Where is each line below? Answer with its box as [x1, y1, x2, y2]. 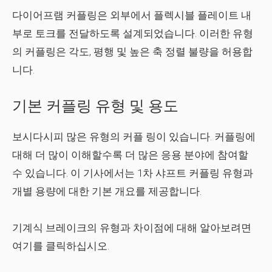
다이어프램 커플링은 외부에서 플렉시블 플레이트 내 [12, 9, 251, 21]
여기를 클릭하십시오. [12, 240, 109, 252]
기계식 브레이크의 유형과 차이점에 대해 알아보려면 [12, 222, 251, 234]
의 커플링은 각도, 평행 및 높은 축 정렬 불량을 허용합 [12, 46, 253, 58]
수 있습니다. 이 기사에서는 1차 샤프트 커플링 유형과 [12, 167, 253, 179]
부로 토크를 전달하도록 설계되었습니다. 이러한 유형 [12, 27, 253, 39]
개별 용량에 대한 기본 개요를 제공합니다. [12, 185, 202, 197]
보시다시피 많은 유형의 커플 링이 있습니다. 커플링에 [12, 131, 256, 143]
